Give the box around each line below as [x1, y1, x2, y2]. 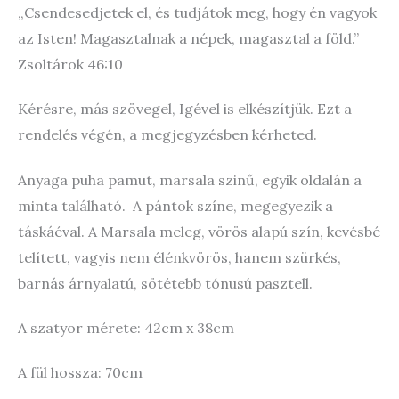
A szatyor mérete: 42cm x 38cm [18, 318, 234, 337]
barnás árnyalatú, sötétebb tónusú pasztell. [18, 273, 313, 292]
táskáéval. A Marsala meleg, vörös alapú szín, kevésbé [18, 222, 380, 240]
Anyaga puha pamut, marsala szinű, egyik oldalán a [18, 170, 362, 189]
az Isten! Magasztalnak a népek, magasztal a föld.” [18, 29, 359, 48]
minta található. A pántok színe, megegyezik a [18, 196, 333, 215]
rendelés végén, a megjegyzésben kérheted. [18, 126, 317, 144]
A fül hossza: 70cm [18, 363, 142, 382]
